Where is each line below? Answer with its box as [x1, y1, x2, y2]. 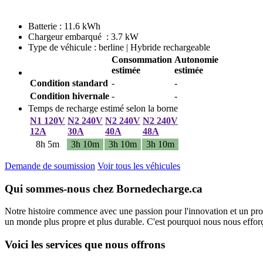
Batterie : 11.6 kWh [28, 21, 100, 31]
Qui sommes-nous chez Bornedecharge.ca [5, 182, 203, 195]
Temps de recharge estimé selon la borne [28, 103, 178, 113]
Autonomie [174, 54, 218, 65]
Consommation [112, 54, 172, 65]
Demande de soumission [5, 160, 95, 171]
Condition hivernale [30, 90, 109, 101]
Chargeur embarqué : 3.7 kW [28, 31, 139, 42]
